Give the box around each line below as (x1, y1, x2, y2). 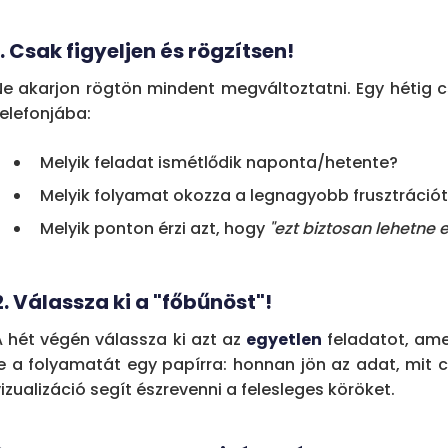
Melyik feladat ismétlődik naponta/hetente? (40, 150, 398, 174)
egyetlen (245, 327, 322, 351)
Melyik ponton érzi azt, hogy (40, 216, 269, 240)
